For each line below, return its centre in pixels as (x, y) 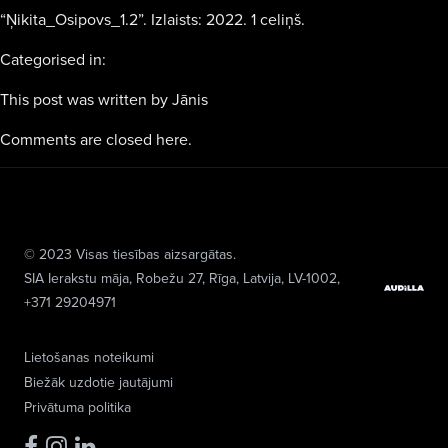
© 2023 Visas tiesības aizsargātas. (130, 254)
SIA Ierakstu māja (76, 278)
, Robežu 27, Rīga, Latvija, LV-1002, (234, 278)
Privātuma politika (77, 407)
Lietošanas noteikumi (89, 357)
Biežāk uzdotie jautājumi (98, 382)
